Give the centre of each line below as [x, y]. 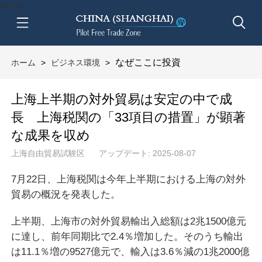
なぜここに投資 [146, 62]
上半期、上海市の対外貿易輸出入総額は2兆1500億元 [128, 221]
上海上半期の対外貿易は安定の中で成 [121, 99]
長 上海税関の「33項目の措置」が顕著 [128, 117]
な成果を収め [50, 135]
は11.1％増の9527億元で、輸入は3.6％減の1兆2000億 [130, 251]
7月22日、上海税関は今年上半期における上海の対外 [128, 179]
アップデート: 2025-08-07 [147, 153]
